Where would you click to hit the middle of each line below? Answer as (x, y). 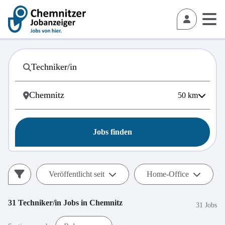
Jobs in (75, 203)
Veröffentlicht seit (77, 174)
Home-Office (168, 174)
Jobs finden (113, 132)
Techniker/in (40, 203)
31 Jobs (206, 205)
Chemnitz (106, 203)
